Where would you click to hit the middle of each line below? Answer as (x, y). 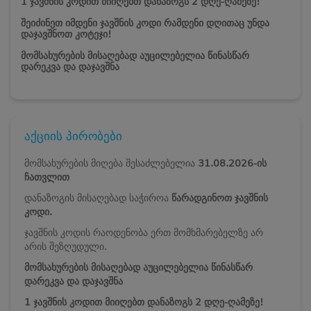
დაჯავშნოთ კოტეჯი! (66, 34)
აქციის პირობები (73, 136)
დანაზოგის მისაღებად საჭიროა (98, 197)
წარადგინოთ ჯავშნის (220, 197)
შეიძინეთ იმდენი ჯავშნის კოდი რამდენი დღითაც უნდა (145, 23)
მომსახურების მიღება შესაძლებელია (111, 163)
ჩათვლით (47, 177)
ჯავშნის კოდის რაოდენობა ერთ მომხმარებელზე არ (144, 232)
